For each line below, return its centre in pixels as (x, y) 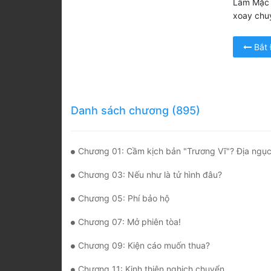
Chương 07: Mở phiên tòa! (129, 222)
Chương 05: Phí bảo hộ (124, 198)
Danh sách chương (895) (135, 111)
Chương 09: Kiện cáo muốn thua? (144, 246)
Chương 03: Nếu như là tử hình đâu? (150, 175)
